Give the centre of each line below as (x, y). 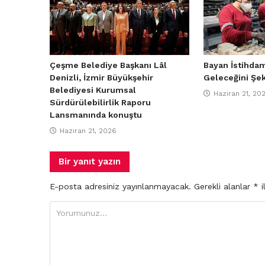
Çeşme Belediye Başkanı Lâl (108, 65)
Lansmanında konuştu (96, 114)
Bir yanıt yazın (90, 161)
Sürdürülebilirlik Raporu (100, 102)
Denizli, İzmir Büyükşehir (101, 77)
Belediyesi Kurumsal (93, 90)
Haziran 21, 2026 (88, 130)
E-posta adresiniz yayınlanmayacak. (120, 186)
